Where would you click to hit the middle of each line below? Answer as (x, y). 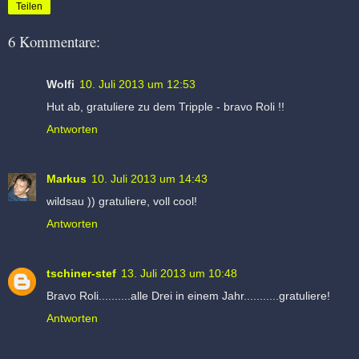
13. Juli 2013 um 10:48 (179, 273)
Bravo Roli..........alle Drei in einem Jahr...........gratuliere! (188, 295)
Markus (67, 178)
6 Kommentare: (54, 42)
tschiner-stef (81, 273)
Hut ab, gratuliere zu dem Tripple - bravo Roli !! (165, 106)
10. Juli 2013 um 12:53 (137, 84)
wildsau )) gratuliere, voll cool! (122, 201)
